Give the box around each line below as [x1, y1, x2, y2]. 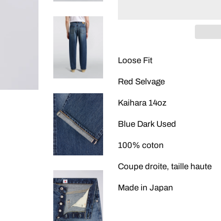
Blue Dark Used [118, 119, 176, 129]
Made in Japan [118, 183, 175, 192]
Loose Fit [118, 56, 152, 65]
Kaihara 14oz [118, 98, 166, 108]
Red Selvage [118, 77, 165, 86]
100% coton [118, 141, 164, 150]
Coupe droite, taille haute [118, 162, 214, 171]
